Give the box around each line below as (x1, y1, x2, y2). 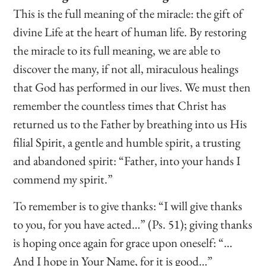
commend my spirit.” (13, 170, 113, 187)
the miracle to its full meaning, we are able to (13, 42, 221, 58)
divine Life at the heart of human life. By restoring (13, 23, 247, 40)
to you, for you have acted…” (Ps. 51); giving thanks (13, 216, 253, 233)
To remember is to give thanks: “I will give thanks (13, 198, 243, 214)
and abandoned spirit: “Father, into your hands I (13, 152, 241, 169)
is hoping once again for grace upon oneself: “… (13, 235, 233, 251)
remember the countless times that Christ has (13, 97, 227, 113)
